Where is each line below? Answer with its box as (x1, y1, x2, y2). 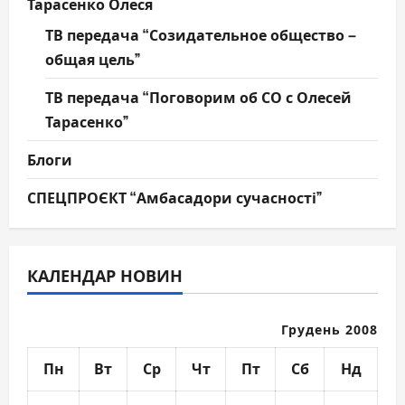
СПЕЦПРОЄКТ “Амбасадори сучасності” (27, 186, 322, 209)
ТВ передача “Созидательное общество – (45, 24, 356, 46)
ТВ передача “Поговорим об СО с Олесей (45, 86, 352, 108)
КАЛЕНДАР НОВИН (27, 263, 183, 287)
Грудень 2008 (281, 321, 378, 339)
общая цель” (45, 48, 140, 71)
